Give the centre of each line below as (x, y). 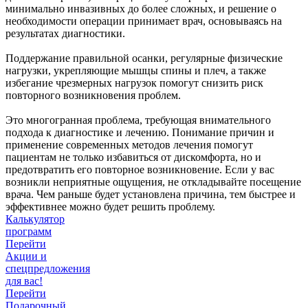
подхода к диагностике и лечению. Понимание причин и (140, 132)
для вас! (24, 280)
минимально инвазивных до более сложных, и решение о (141, 8)
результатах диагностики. (65, 33)
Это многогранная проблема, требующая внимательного (138, 120)
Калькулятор (35, 219)
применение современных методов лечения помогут (129, 144)
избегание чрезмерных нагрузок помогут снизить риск (134, 82)
